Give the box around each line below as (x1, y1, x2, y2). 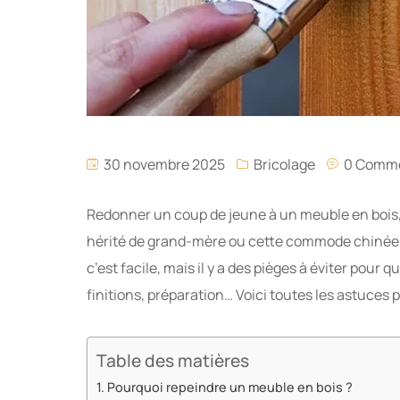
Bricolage (254, 154, 315, 174)
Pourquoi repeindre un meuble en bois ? (106, 379, 353, 396)
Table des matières (96, 349, 249, 373)
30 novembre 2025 (101, 154, 225, 174)
